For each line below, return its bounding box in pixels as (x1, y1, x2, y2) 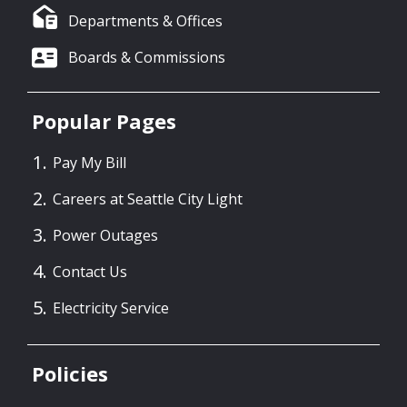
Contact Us (53, 262, 127, 283)
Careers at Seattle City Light (53, 189, 243, 210)
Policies (32, 360, 108, 388)
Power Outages (53, 225, 158, 246)
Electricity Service (53, 298, 169, 319)
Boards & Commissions (68, 46, 225, 67)
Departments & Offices (68, 10, 223, 31)
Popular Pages (32, 106, 176, 134)
